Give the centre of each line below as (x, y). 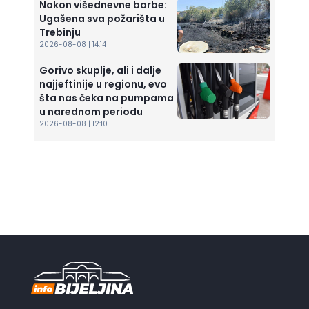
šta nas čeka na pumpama (107, 98)
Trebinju (60, 33)
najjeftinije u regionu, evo (103, 84)
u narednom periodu (91, 112)
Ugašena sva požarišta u (102, 19)
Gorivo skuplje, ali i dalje (100, 71)
